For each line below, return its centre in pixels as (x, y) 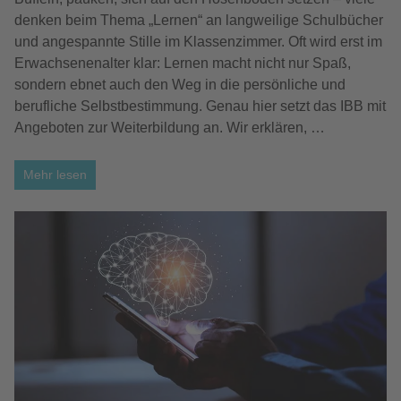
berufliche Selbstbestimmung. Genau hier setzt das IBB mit (200, 106)
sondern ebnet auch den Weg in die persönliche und (180, 84)
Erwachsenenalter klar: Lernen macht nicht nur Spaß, (183, 63)
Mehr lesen (55, 174)
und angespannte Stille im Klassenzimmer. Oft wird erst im (198, 41)
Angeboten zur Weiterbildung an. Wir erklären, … (170, 127)
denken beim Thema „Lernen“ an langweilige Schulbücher (199, 20)
